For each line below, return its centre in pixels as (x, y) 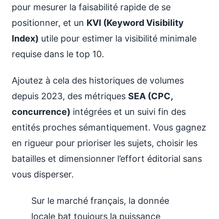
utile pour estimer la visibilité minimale (118, 38)
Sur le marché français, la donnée (100, 201)
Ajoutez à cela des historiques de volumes (98, 80)
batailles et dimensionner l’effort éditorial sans (107, 159)
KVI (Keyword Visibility (135, 23)
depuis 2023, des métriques (70, 96)
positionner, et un (49, 23)
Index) (25, 38)
